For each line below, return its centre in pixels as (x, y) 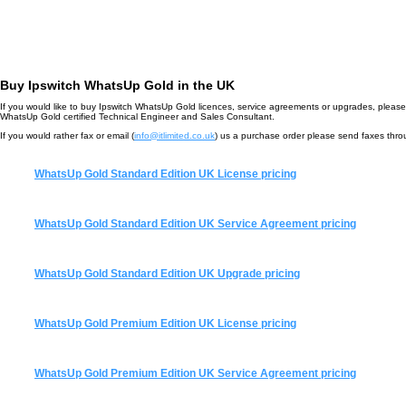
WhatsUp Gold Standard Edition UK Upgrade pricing (167, 274)
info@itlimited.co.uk (174, 135)
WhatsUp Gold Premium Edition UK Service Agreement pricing (195, 373)
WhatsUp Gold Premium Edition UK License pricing (165, 324)
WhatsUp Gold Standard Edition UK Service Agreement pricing (195, 224)
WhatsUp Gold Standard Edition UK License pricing (165, 174)
